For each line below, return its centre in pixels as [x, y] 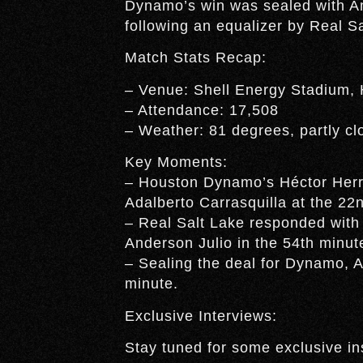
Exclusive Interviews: [201, 316]
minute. [151, 284]
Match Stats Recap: [195, 58]
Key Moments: [176, 162]
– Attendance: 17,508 [201, 110]
